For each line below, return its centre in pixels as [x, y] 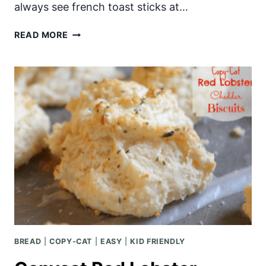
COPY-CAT [71, 242]
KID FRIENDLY [158, 242]
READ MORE [41, 35]
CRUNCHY [91, 46]
